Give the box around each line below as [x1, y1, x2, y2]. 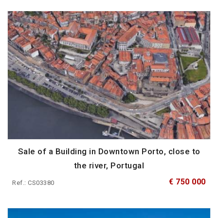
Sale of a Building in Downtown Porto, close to [18, 146, 200, 157]
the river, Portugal [73, 161, 145, 171]
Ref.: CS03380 [12, 179, 54, 187]
